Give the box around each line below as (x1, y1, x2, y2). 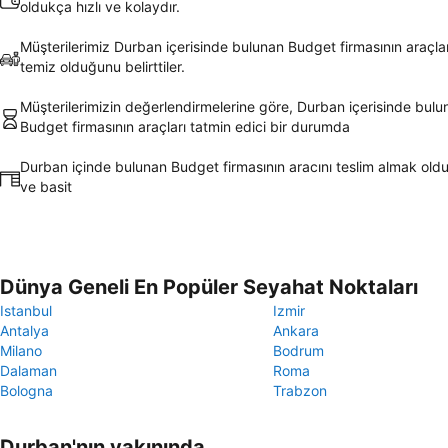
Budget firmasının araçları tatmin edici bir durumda (20, 118, 350, 135)
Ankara (273, 322, 319, 339)
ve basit (20, 178, 72, 195)
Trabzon (273, 382, 327, 399)
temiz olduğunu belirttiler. (20, 58, 185, 75)
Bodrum (273, 342, 324, 359)
